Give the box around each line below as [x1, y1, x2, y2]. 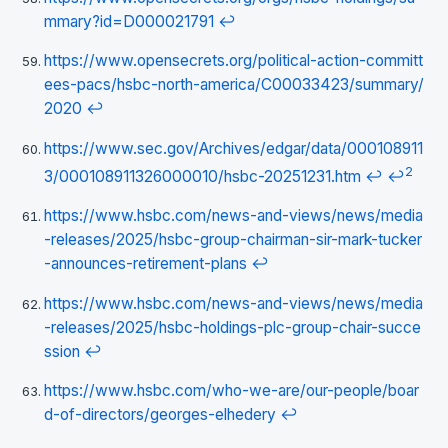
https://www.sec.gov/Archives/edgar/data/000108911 [44, 138, 423, 158]
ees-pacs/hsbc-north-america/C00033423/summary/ [44, 75, 424, 95]
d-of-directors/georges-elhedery [44, 405, 276, 425]
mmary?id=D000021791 [44, 11, 214, 31]
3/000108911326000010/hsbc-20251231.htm [44, 166, 361, 186]
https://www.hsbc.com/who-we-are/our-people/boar [44, 381, 419, 401]
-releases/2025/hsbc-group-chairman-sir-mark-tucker [44, 230, 422, 250]
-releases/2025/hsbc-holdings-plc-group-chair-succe [44, 317, 421, 337]
